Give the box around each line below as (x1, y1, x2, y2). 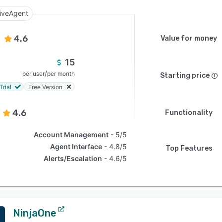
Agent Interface (50, 142, 103, 151)
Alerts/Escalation (44, 154, 103, 163)
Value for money (161, 34, 217, 43)
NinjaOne (13, 207, 56, 219)
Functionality (165, 109, 213, 117)
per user (22, 70, 45, 77)
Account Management (34, 130, 109, 139)
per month (47, 70, 75, 77)
